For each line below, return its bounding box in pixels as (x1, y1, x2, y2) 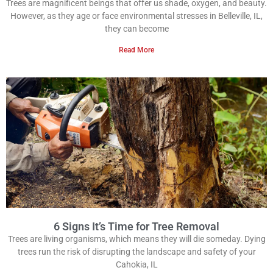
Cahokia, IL (115, 260, 158, 270)
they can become (104, 24, 169, 34)
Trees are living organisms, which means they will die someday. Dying (7, 234, 266, 244)
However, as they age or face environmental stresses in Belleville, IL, (10, 11, 263, 21)
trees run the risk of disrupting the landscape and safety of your (17, 247, 256, 257)
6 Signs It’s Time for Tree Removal (54, 220, 219, 233)
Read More (119, 46, 154, 55)
